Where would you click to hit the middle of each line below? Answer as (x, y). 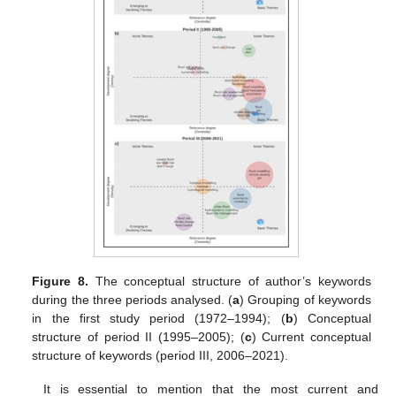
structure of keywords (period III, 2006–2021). (160, 356)
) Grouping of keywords (305, 300)
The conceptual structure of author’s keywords (229, 282)
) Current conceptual (311, 337)
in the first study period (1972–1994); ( (159, 319)
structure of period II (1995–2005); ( (138, 337)
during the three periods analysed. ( (133, 300)
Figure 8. (60, 282)
